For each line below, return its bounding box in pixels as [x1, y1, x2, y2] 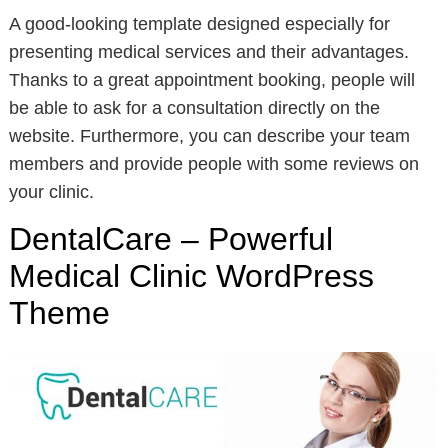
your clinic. [8, 182, 94, 203]
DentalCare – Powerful [8, 221, 333, 258]
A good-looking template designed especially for [8, 14, 390, 35]
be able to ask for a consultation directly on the [8, 98, 380, 119]
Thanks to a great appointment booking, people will [8, 70, 415, 91]
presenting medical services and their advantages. [8, 42, 409, 63]
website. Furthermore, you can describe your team [8, 126, 410, 147]
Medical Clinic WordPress [8, 258, 374, 295]
